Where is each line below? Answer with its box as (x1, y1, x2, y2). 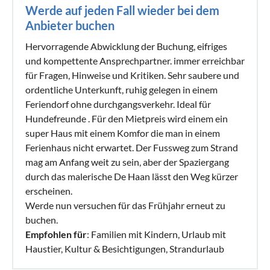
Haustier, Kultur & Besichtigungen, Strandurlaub (25, 242, 224, 254)
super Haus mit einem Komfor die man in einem (25, 127, 220, 139)
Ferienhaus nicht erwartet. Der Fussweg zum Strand (25, 141, 238, 153)
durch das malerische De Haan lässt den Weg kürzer (25, 170, 238, 182)
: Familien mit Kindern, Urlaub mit (87, 228, 226, 240)
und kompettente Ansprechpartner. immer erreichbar (25, 54, 245, 66)
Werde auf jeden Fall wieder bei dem (25, 2, 219, 17)
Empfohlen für (25, 228, 87, 240)
